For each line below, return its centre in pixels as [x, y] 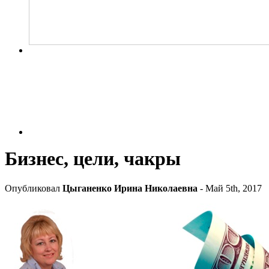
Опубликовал [34, 188]
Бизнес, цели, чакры [93, 159]
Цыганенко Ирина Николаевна [130, 188]
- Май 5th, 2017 [230, 188]
